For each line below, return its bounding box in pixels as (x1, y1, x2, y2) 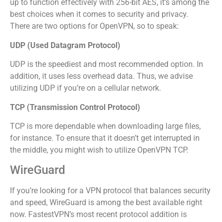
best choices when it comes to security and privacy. (10, 9, 188, 19)
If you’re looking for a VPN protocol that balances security (10, 186, 211, 196)
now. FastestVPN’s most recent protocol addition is (10, 210, 187, 220)
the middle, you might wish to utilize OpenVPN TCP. (10, 145, 188, 155)
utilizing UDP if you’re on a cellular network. (10, 83, 161, 93)
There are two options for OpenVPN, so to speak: (10, 21, 179, 31)
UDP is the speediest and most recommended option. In (10, 59, 203, 69)
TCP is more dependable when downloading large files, (10, 121, 201, 131)
